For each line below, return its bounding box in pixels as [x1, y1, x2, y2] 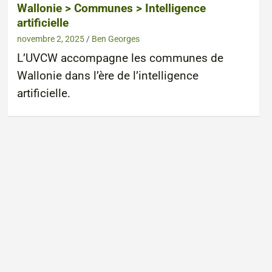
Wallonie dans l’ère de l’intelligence [16, 69, 199, 83]
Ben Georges [91, 33, 140, 44]
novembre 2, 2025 [16, 33, 84, 44]
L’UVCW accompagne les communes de [16, 51, 223, 65]
